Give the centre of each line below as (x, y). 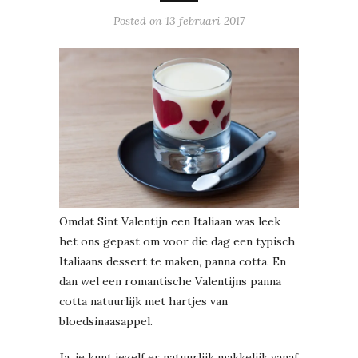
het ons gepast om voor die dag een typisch (177, 241)
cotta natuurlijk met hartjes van (143, 301)
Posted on (139, 20)
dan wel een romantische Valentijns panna (170, 281)
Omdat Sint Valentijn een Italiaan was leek (170, 221)
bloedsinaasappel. (106, 321)
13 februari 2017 (205, 20)
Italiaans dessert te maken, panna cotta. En (173, 261)
